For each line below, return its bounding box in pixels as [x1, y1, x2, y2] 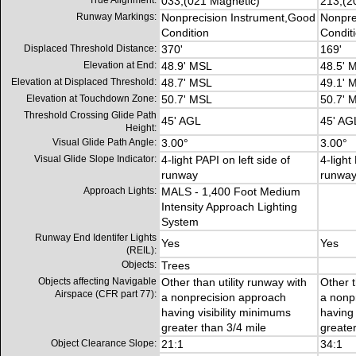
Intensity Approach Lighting [161, 200, 297, 214]
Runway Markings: [76, 11, 157, 23]
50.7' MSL [161, 93, 212, 106]
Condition [161, 26, 209, 40]
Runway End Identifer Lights [35, 232, 157, 244]
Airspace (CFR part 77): [55, 288, 157, 300]
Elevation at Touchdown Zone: [26, 93, 157, 105]
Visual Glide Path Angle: [52, 137, 157, 149]
